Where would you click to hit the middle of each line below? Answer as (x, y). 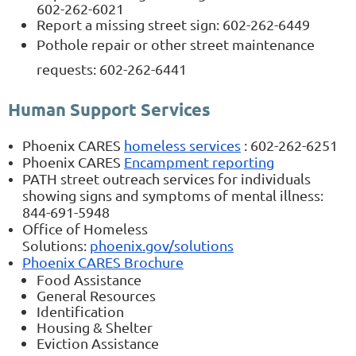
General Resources (96, 295)
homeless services (182, 145)
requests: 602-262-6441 (112, 68)
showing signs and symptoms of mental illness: (173, 195)
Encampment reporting (199, 161)
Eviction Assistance (98, 342)
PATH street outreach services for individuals (166, 178)
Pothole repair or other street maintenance (176, 44)
